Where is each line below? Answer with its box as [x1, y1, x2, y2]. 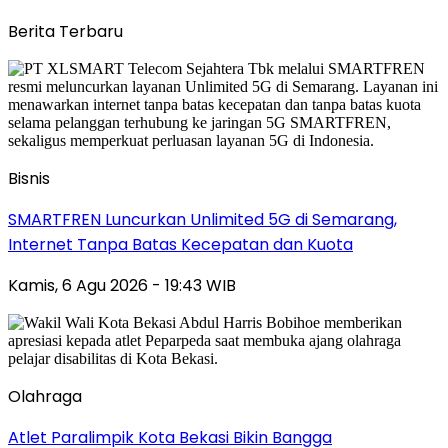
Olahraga [8, 384, 82, 408]
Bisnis [8, 166, 50, 190]
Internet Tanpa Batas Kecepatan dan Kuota [8, 232, 353, 256]
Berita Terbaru [8, 19, 123, 43]
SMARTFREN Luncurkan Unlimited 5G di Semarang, [8, 207, 397, 231]
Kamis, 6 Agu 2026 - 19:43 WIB [8, 273, 236, 297]
